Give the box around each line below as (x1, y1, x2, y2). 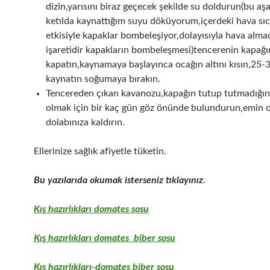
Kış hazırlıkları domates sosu (34, 204, 149, 215)
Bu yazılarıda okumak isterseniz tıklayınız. (34, 175, 206, 186)
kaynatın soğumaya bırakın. (46, 74, 160, 84)
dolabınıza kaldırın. (46, 118, 125, 128)
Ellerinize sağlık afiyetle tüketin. (34, 146, 166, 157)
